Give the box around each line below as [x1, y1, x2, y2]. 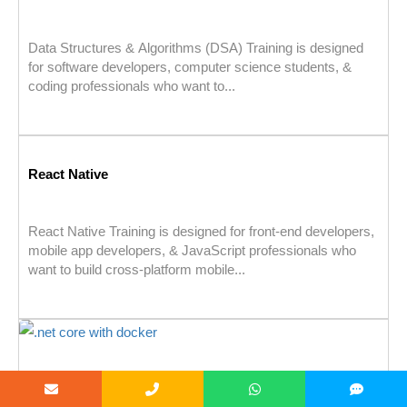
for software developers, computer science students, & [28, 59, 352, 75]
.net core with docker [28, 374, 162, 391]
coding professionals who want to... [28, 78, 235, 94]
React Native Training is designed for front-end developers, [28, 223, 374, 240]
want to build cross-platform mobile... [28, 262, 245, 278]
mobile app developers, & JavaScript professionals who [28, 243, 356, 259]
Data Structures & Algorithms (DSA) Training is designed [28, 40, 363, 56]
